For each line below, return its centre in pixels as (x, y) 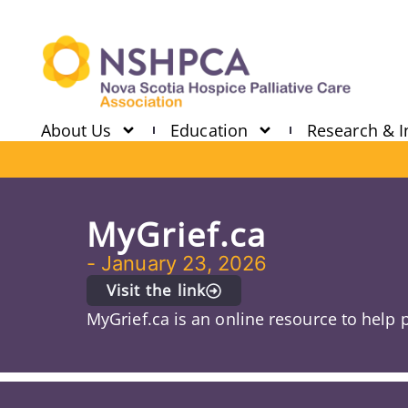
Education (209, 130)
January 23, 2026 (184, 263)
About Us (76, 130)
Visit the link (156, 290)
